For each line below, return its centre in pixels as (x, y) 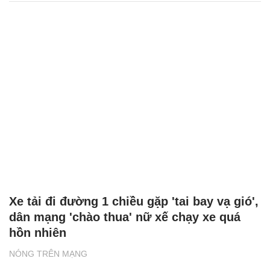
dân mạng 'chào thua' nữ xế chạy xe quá (125, 217)
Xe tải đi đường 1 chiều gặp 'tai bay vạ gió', (134, 202)
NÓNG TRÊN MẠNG (48, 254)
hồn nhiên (38, 233)
